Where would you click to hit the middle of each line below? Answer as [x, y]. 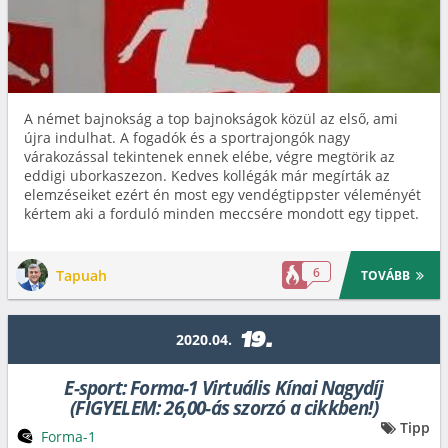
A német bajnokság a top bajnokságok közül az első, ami [211, 118]
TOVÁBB [386, 275]
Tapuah [81, 275]
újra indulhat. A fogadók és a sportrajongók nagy [187, 137]
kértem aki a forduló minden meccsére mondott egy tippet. [221, 213]
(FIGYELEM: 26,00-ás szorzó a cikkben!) [224, 408]
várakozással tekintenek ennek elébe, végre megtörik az [209, 156]
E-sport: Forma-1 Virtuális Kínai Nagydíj [224, 388]
